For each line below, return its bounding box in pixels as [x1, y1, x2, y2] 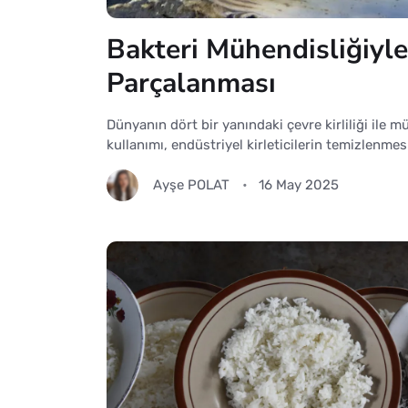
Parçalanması [107, 64, 276, 102]
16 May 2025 [259, 177, 340, 194]
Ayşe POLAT [153, 177, 229, 194]
